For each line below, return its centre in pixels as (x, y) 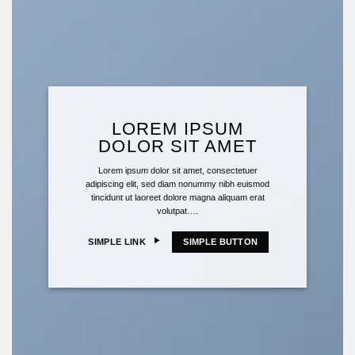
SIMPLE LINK (117, 241)
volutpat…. (177, 211)
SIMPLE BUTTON (221, 241)
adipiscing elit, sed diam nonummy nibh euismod (177, 184)
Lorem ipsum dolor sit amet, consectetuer (177, 171)
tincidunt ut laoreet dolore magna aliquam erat (177, 198)
